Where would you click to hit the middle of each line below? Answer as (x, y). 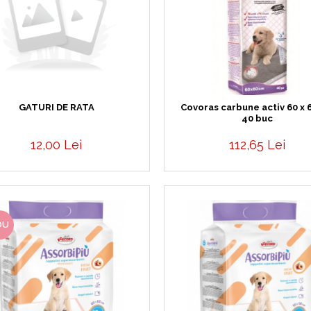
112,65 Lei (257, 145)
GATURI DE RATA (56, 107)
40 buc (257, 118)
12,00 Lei (57, 145)
